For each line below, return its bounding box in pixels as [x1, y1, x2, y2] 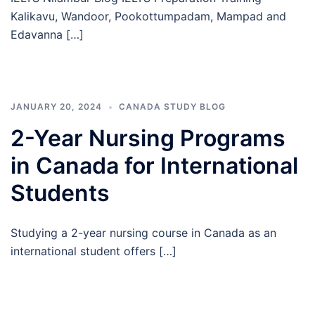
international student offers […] [11, 244, 176, 258]
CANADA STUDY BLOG [119, 101, 226, 112]
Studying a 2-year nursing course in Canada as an [11, 226, 276, 240]
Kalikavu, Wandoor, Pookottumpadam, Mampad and [11, 9, 286, 23]
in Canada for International [11, 152, 298, 179]
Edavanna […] [11, 27, 84, 41]
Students [11, 179, 110, 207]
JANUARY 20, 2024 [11, 101, 102, 112]
